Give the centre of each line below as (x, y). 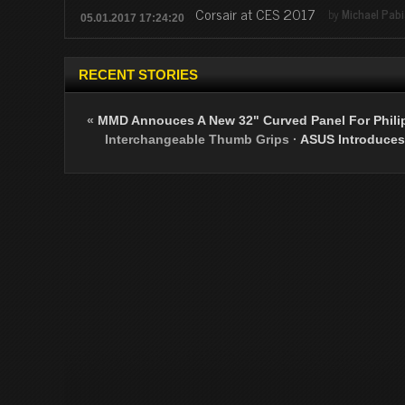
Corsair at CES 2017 (255, 14)
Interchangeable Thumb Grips (197, 139)
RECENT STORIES (138, 75)
